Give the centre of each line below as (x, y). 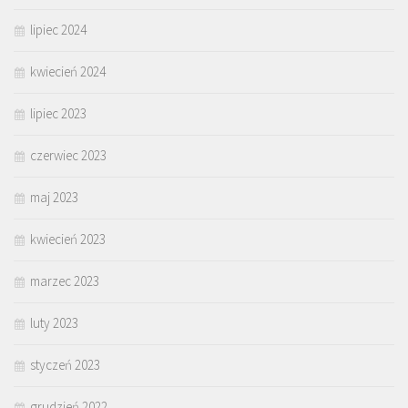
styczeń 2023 (65, 364)
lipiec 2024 (58, 29)
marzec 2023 (65, 280)
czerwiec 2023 (68, 155)
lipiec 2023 (58, 113)
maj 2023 (54, 197)
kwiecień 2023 (68, 239)
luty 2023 (54, 322)
